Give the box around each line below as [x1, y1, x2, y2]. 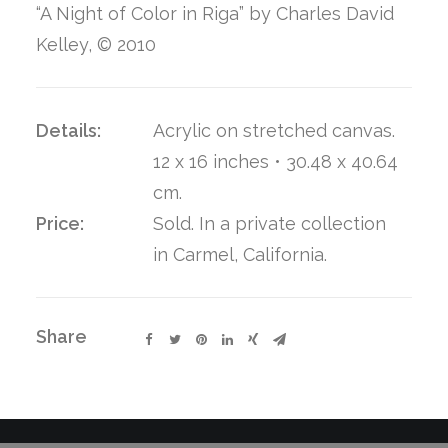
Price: [36, 213, 84, 234]
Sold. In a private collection [153, 213, 386, 234]
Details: [36, 120, 101, 141]
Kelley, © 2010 [36, 34, 156, 55]
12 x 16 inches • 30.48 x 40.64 [153, 151, 398, 172]
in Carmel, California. [153, 244, 327, 265]
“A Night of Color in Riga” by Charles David [36, 3, 394, 24]
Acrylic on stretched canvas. [153, 120, 395, 141]
